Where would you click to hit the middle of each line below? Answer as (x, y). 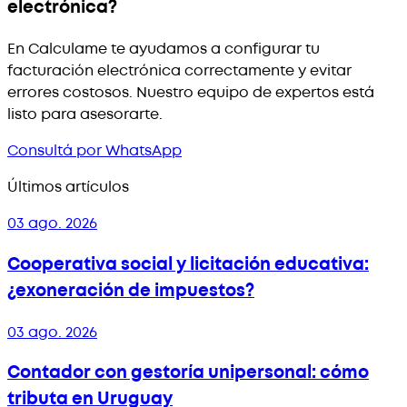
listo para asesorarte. (85, 115)
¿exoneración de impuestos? (131, 290)
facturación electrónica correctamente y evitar (179, 71)
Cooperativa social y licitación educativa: (188, 264)
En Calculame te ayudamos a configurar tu (164, 50)
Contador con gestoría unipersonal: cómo (188, 373)
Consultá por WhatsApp (94, 151)
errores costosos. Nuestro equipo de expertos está (191, 93)
